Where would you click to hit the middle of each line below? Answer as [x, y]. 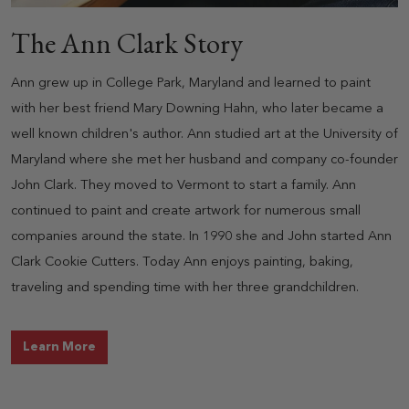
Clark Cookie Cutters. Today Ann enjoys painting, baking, [182, 262]
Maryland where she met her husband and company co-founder [204, 160]
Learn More [59, 347]
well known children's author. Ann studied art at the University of [204, 134]
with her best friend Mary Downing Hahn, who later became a [197, 109]
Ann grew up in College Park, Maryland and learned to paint [191, 83]
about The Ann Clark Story [179, 346]
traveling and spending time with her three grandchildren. [185, 288]
